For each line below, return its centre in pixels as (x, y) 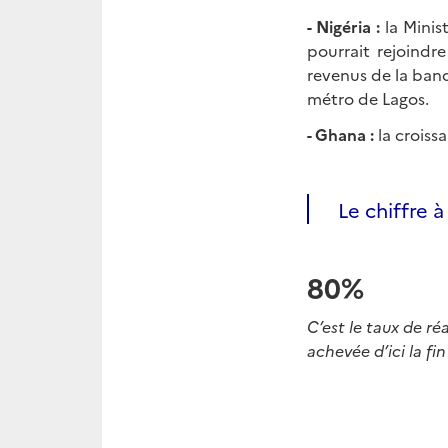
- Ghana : (342, 134)
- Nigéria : (346, 26)
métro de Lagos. (368, 98)
